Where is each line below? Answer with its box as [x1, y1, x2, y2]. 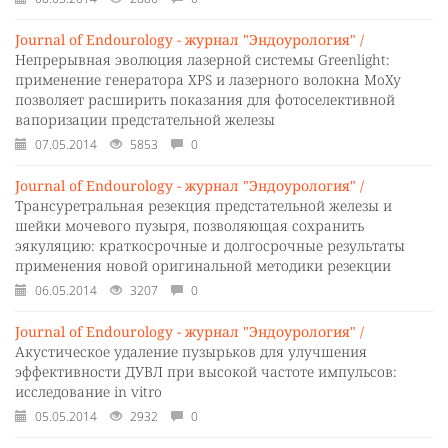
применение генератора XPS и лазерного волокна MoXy [15, 70, 401, 89]
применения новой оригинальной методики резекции [15, 256, 391, 275]
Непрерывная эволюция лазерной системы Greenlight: [15, 50, 390, 69]
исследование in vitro [15, 382, 162, 401]
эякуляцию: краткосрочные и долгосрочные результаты [15, 236, 405, 255]
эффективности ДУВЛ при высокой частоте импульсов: [15, 362, 397, 381]
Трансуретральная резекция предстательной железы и [15, 196, 392, 215]
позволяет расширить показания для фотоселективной [15, 90, 395, 109]
